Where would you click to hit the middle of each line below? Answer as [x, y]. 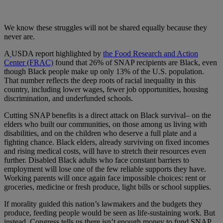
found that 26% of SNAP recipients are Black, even [135, 62]
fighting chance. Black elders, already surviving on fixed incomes [107, 142]
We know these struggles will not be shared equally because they [106, 27]
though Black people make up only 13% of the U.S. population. [104, 71]
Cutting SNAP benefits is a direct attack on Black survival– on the [108, 115]
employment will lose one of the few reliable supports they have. [105, 169]
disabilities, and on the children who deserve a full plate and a [100, 133]
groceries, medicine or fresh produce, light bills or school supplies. [108, 187]
